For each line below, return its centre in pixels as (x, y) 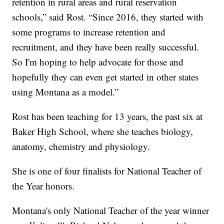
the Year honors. (43, 186)
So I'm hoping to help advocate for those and (98, 62)
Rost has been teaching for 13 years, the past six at (107, 116)
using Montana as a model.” (65, 92)
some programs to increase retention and (89, 32)
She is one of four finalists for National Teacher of (107, 171)
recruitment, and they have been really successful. (106, 47)
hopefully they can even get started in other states (105, 77)
